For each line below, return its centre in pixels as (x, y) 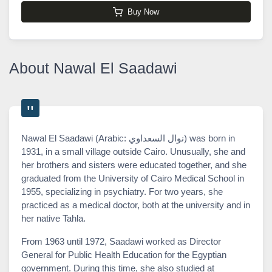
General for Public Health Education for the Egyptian (124, 254)
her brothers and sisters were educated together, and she (134, 165)
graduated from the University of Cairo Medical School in (133, 178)
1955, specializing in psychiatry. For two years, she (122, 191)
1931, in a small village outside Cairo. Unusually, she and (133, 151)
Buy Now (143, 12)
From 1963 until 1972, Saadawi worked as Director (121, 241)
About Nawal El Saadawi (93, 68)
